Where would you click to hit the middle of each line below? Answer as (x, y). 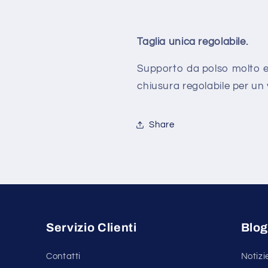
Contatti (64, 256)
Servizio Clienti (92, 227)
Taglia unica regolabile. (193, 42)
